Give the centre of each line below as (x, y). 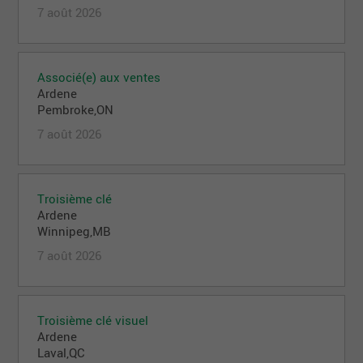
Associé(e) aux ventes (99, 77)
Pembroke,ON (76, 109)
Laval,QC (62, 352)
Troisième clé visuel (93, 320)
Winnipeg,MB (75, 231)
